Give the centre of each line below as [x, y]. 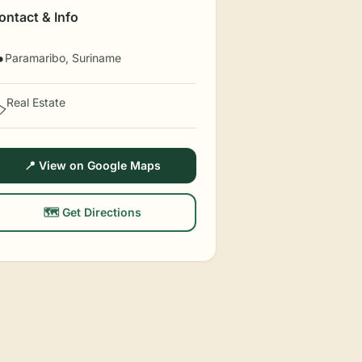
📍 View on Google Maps [93, 165]
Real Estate [36, 102]
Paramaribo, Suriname [63, 58]
